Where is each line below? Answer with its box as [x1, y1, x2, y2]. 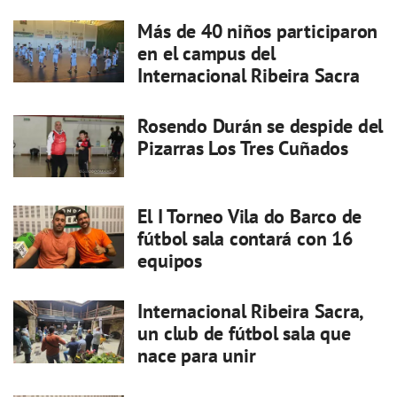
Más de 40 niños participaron [137, 19, 378, 44]
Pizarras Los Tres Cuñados [137, 136, 348, 161]
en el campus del [137, 41, 276, 66]
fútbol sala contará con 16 [137, 226, 353, 252]
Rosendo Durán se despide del [137, 113, 384, 139]
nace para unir [137, 343, 256, 369]
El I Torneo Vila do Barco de [137, 204, 362, 230]
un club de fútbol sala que [137, 321, 351, 346]
